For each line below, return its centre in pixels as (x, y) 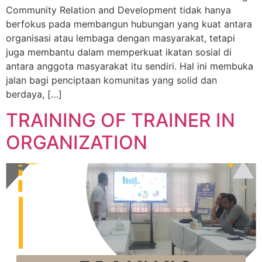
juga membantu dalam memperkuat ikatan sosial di (119, 52)
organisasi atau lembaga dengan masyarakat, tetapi (120, 38)
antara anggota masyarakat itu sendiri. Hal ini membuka (130, 66)
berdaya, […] (34, 94)
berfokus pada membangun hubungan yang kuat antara (129, 24)
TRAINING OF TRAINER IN (120, 120)
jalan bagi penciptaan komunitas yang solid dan (111, 80)
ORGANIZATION (77, 143)
